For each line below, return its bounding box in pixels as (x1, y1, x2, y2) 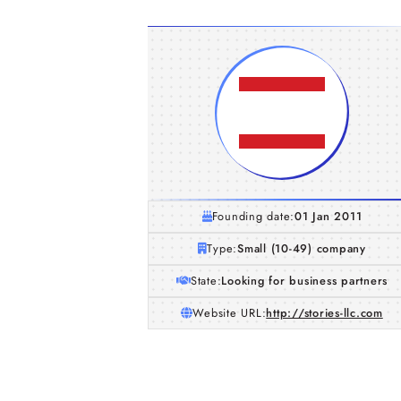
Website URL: (192, 304, 267, 321)
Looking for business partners (221, 272, 388, 289)
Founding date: (211, 208, 295, 225)
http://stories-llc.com (266, 304, 383, 321)
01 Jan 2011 (294, 208, 363, 225)
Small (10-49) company (237, 240, 366, 257)
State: (190, 272, 222, 289)
